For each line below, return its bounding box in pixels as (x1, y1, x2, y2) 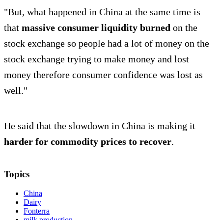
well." (4, 85, 27, 96)
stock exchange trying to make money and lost (4, 54, 189, 65)
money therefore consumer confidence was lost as (4, 69, 203, 81)
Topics (4, 169, 29, 180)
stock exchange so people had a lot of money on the (4, 38, 209, 49)
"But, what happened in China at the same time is (4, 6, 200, 18)
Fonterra (24, 206, 50, 215)
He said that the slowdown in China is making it (4, 120, 195, 132)
